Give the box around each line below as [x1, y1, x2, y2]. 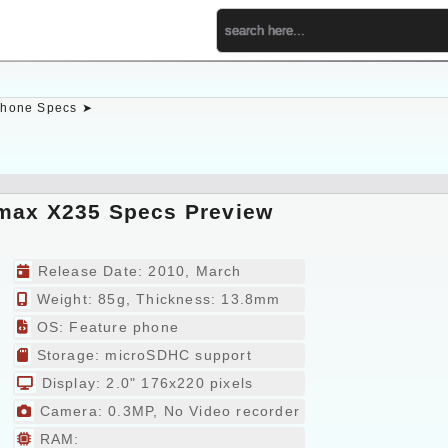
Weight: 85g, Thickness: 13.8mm [31, 291, 281, 307]
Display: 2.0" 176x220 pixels [36, 375, 254, 391]
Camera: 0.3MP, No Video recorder [34, 403, 300, 419]
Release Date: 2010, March [32, 263, 242, 279]
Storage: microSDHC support [31, 347, 252, 363]
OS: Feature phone [31, 319, 179, 335]
